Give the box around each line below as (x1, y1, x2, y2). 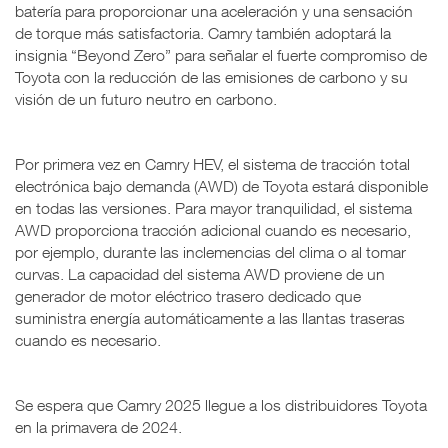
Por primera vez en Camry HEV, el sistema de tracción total (15, 154, 410, 173)
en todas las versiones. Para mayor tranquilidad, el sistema (15, 198, 412, 217)
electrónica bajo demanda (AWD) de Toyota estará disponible (15, 176, 428, 195)
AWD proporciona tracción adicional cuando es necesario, (15, 220, 411, 239)
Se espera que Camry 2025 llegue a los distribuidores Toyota (15, 395, 427, 414)
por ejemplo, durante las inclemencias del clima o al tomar (15, 242, 406, 261)
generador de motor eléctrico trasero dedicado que (15, 286, 361, 305)
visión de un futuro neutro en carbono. (15, 89, 277, 108)
